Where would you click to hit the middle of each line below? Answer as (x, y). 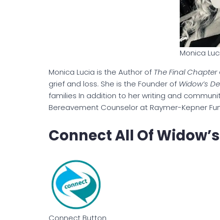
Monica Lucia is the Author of (101, 72)
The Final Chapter (185, 72)
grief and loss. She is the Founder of (114, 84)
